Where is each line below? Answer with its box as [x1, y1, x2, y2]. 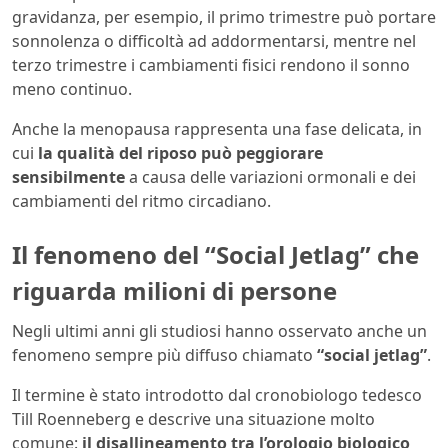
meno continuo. [12, 78, 132, 101]
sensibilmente [12, 166, 125, 189]
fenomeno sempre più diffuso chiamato [12, 343, 317, 366]
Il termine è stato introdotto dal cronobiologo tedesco [12, 383, 422, 406]
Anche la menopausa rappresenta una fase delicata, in [12, 118, 422, 141]
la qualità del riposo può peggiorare [38, 142, 323, 165]
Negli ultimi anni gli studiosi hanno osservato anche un [12, 319, 427, 342]
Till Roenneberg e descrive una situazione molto [12, 407, 375, 430]
